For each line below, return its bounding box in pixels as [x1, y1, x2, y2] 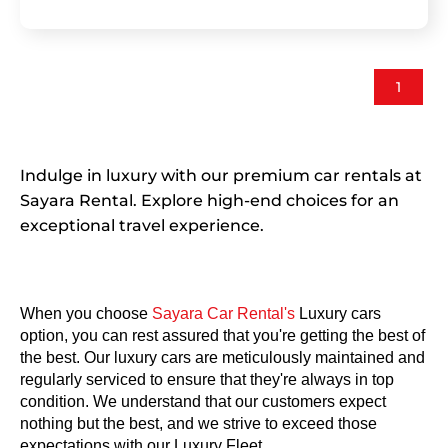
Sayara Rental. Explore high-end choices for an [20, 190, 399, 210]
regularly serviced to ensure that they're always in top [20, 370, 394, 388]
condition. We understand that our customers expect [20, 392, 386, 410]
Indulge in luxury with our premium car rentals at [20, 165, 422, 185]
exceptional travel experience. [20, 215, 264, 235]
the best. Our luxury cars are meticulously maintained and [20, 348, 425, 366]
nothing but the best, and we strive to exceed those [20, 414, 377, 432]
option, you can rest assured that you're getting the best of [20, 326, 425, 344]
